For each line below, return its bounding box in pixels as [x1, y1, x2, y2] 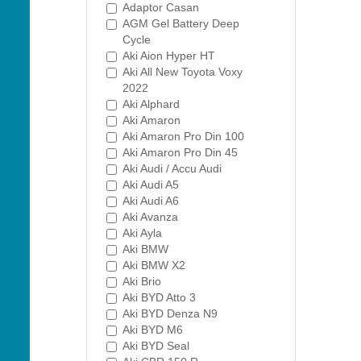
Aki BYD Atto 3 [122, 291, 196, 304]
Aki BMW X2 [122, 259, 185, 272]
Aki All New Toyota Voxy [122, 65, 243, 78]
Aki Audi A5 [122, 178, 179, 191]
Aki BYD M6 [122, 323, 183, 336]
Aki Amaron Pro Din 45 [122, 146, 238, 159]
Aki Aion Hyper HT [122, 49, 215, 62]
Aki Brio [122, 275, 161, 288]
